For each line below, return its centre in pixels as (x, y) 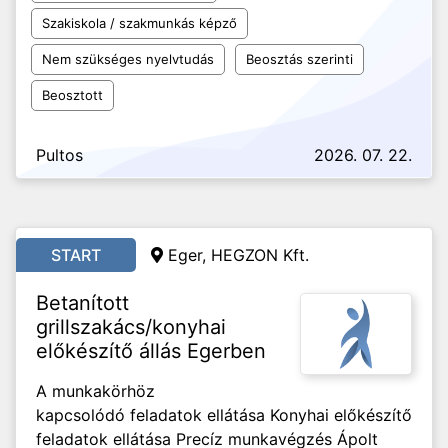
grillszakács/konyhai (131, 327)
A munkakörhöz (95, 391)
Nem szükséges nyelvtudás (128, 59)
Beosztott (72, 95)
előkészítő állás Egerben (151, 351)
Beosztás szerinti (299, 59)
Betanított (82, 303)
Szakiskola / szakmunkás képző (139, 23)
